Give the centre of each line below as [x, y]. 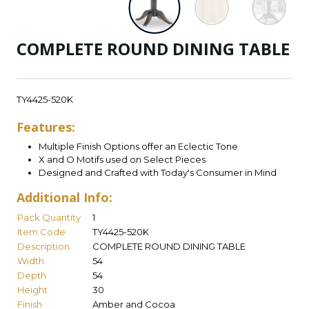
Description [43, 247]
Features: [46, 127]
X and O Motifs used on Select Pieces [122, 160]
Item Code [41, 232]
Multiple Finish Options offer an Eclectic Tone [138, 147]
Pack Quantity [49, 218]
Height [32, 290]
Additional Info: [64, 198]
